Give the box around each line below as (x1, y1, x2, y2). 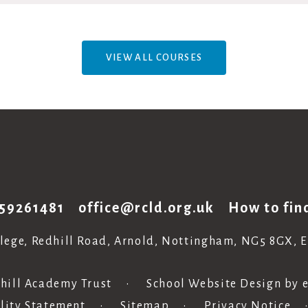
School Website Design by (143, 278, 302, 290)
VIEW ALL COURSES (105, 52, 203, 63)
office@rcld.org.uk (78, 200, 214, 215)
